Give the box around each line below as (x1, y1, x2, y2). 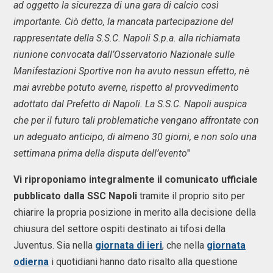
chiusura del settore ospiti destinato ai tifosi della (13, 223, 225, 235)
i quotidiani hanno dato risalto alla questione (49, 256, 238, 268)
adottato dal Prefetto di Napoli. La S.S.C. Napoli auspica (13, 98, 247, 110)
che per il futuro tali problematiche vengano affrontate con (13, 115, 259, 126)
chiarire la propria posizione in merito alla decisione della (13, 207, 256, 218)
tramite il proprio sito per (137, 190, 245, 202)
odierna (13, 256, 49, 268)
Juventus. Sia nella (13, 239, 95, 251)
